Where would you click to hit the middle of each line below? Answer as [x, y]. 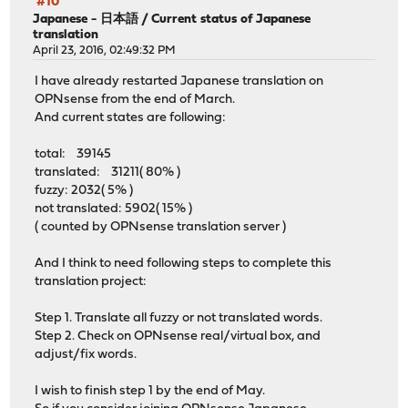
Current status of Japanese [231, 19]
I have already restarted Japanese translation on [179, 82]
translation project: [91, 282]
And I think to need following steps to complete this [184, 264]
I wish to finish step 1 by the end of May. [150, 392]
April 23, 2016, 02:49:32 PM [105, 50]
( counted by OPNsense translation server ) [161, 228]
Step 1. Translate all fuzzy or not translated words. [179, 319]
